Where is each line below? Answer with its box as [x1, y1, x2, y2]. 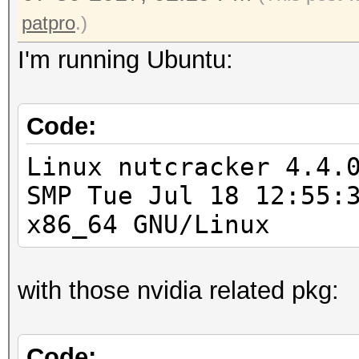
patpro [22, 12, 75, 34]
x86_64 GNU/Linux [26, 210, 270, 239]
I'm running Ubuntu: [18, 46, 233, 74]
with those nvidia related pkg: [18, 276, 339, 305]
